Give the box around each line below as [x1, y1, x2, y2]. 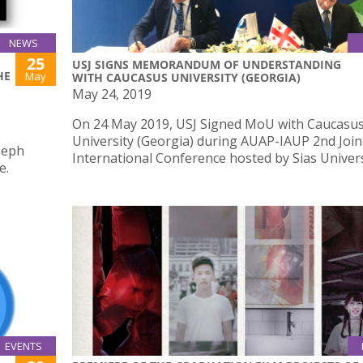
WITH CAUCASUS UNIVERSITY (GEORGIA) [72, 69, 301, 85]
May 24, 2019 [72, 84, 152, 103]
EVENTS [5, 339, 42, 354]
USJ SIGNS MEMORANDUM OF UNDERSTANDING [72, 56, 341, 72]
